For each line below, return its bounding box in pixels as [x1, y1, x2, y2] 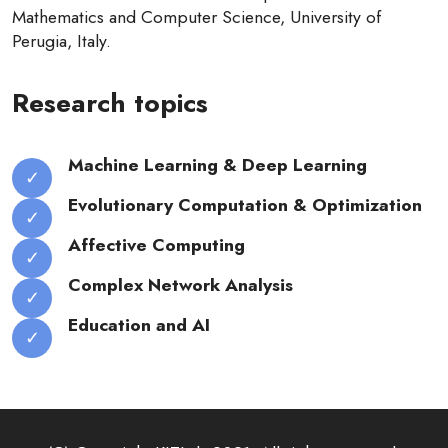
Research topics [12, 84, 208, 122]
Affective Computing [68, 232, 245, 258]
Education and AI [68, 312, 215, 338]
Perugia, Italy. [12, 28, 111, 54]
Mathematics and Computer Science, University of [12, 4, 381, 30]
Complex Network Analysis [68, 272, 293, 298]
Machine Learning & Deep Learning [68, 152, 367, 178]
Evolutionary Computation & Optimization [68, 192, 422, 218]
